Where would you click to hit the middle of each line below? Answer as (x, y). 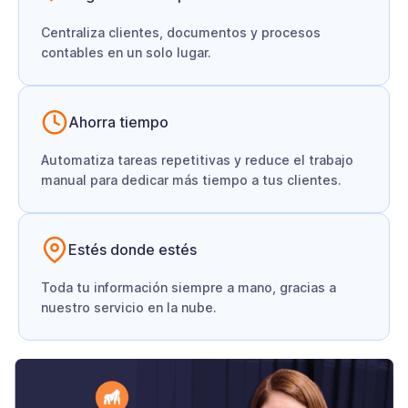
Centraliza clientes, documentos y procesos (181, 32)
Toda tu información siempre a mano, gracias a (189, 287)
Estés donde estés (133, 249)
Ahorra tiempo (118, 122)
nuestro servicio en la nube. (129, 307)
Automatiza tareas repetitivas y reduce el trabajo (197, 159)
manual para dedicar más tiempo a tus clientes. (191, 179)
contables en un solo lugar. (126, 52)
